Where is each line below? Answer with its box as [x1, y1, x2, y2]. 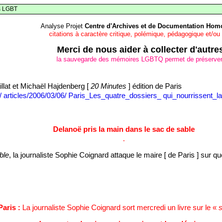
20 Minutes [90, 82, 126, 91]
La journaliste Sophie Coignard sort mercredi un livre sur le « [20, 203, 219, 212]
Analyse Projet [40, 22, 85, 30]
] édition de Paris [126, 82, 182, 91]
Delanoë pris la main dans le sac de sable [53, 125, 195, 133]
